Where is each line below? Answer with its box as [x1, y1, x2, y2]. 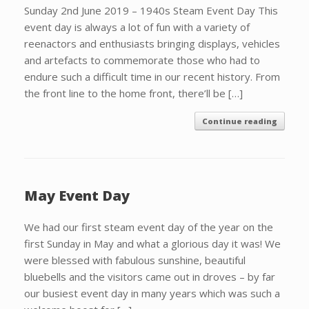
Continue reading [202, 116, 277, 126]
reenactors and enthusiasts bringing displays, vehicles [24, 37, 280, 50]
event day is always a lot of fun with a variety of [24, 20, 250, 34]
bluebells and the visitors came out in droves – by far [24, 270, 275, 283]
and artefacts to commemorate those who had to [24, 53, 260, 67]
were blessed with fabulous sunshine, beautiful [24, 253, 246, 267]
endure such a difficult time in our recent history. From [24, 70, 280, 83]
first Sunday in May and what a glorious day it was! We [24, 237, 281, 250]
